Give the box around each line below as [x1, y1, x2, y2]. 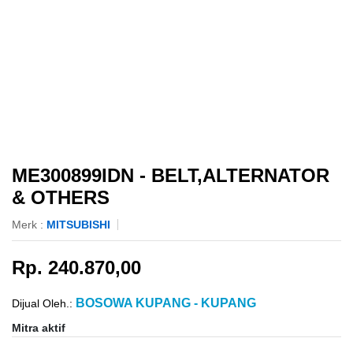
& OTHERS [12, 187, 110, 209]
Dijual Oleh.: [12, 297, 72, 310]
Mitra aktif [12, 321, 65, 335]
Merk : [12, 218, 46, 232]
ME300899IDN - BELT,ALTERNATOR [12, 165, 329, 187]
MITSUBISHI [46, 218, 110, 232]
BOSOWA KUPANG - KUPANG [72, 296, 256, 310]
